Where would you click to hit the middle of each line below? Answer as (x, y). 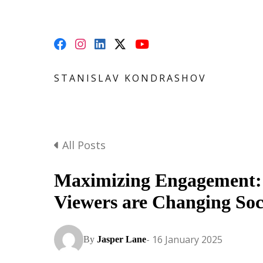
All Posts (82, 145)
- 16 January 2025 (184, 240)
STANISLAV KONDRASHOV (130, 78)
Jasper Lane (122, 239)
